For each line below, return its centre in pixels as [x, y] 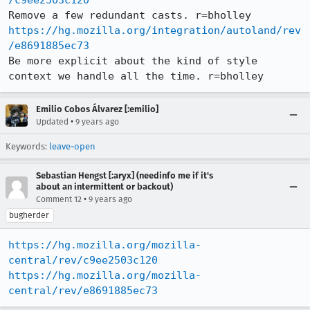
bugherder [29, 215]
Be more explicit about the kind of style [133, 61]
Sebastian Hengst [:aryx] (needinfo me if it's [125, 175]
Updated [52, 122]
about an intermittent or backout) [104, 186]
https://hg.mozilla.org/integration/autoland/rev [155, 30]
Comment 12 [59, 199]
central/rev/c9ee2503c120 [83, 260]
